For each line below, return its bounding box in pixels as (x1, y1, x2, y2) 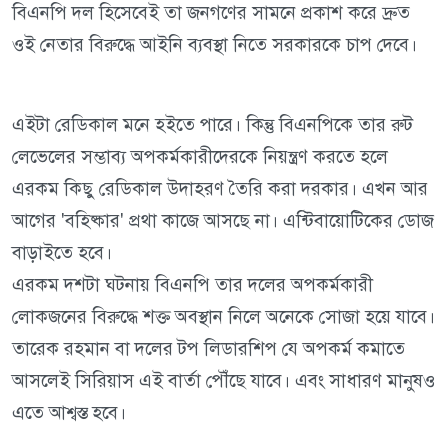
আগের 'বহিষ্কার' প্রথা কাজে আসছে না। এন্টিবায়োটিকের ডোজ (12, 209, 434, 233)
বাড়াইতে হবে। (12, 241, 112, 265)
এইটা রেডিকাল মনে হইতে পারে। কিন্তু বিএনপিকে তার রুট (12, 113, 413, 137)
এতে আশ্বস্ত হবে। (12, 401, 126, 425)
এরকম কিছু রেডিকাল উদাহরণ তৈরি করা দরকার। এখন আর (12, 177, 428, 201)
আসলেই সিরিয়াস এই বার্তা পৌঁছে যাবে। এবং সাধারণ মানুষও (12, 369, 435, 393)
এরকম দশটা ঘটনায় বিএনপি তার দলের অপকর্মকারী (12, 273, 373, 297)
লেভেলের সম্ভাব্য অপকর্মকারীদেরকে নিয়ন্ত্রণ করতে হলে (12, 145, 388, 169)
